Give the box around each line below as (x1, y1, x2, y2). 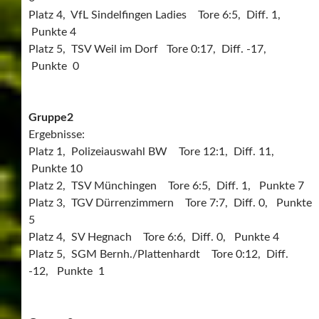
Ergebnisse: (28, 128, 85, 140)
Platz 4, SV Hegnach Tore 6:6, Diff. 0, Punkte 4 (28, 231, 279, 243)
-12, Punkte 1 (28, 265, 105, 277)
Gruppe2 (28, 111, 73, 123)
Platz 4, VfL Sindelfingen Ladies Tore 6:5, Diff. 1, (28, 9, 283, 21)
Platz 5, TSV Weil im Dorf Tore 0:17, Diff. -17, (28, 43, 269, 55)
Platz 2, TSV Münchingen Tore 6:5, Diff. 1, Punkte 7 (28, 179, 304, 192)
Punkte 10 (28, 162, 83, 174)
